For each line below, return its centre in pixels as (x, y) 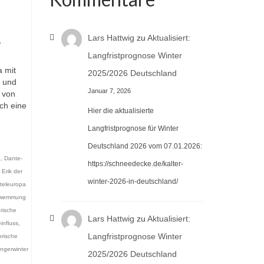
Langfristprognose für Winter (133, 129)
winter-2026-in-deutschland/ (133, 182)
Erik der (12, 171)
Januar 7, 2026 (109, 91)
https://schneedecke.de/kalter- (136, 164)
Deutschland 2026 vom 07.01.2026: (145, 146)
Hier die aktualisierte (121, 111)
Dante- (13, 158)
